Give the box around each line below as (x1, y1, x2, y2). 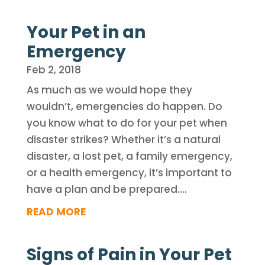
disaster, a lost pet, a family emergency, (26, 149, 232, 163)
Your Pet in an (26, 21, 146, 44)
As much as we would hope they (26, 83, 192, 97)
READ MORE (26, 205, 86, 219)
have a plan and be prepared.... (26, 182, 187, 196)
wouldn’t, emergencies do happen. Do (26, 99, 222, 114)
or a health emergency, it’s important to (26, 166, 232, 180)
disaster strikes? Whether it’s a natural (26, 132, 221, 147)
